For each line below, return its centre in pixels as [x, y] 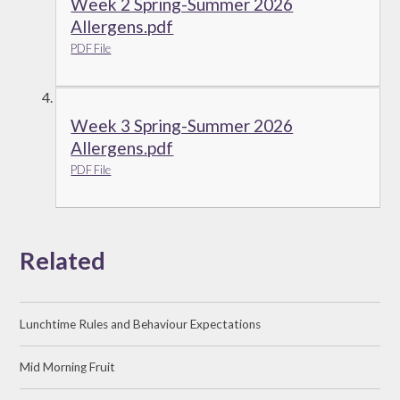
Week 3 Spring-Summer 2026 [182, 125]
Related [63, 260]
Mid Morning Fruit [68, 367]
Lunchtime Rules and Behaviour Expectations [141, 325]
